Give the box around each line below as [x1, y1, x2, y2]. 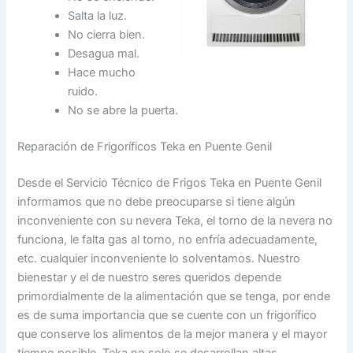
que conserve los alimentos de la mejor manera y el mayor [17, 326, 328, 341]
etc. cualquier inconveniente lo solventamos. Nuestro [17, 251, 301, 266]
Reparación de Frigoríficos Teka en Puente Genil [17, 139, 273, 154]
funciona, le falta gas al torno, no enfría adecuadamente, [17, 232, 318, 247]
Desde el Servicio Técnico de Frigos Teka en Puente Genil [17, 175, 322, 190]
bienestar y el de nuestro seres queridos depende [17, 269, 282, 284]
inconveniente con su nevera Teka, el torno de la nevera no [17, 213, 333, 228]
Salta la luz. [68, 8, 128, 23]
